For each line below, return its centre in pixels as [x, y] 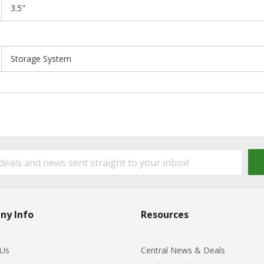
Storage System [41, 58]
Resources [165, 214]
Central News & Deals [183, 250]
